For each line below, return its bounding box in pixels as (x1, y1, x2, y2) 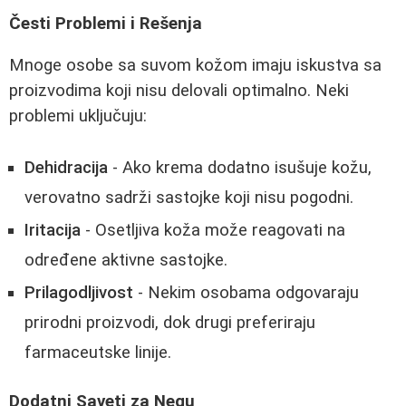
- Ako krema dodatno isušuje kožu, (108, 157, 372, 178)
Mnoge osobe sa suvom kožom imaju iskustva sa (9, 55, 382, 76)
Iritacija (24, 219, 81, 240)
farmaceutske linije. (24, 342, 171, 362)
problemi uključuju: (9, 106, 147, 127)
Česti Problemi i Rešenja (9, 13, 202, 34)
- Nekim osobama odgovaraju (133, 282, 359, 303)
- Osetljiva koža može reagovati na (81, 219, 345, 240)
